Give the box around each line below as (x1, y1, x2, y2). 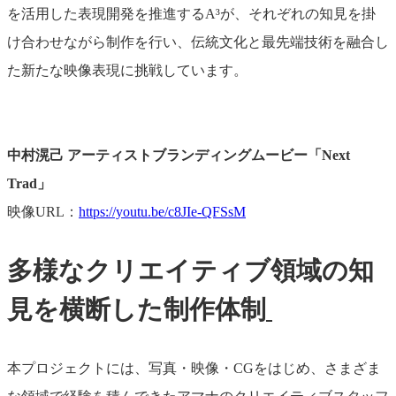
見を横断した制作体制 (7, 295, 266, 324)
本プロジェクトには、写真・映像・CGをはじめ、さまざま (7, 361, 381, 377)
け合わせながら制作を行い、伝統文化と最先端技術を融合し (7, 34, 389, 49)
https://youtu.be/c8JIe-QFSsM (79, 203, 246, 219)
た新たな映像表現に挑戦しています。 (7, 62, 247, 78)
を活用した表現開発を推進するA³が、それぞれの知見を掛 (7, 5, 376, 21)
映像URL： (7, 203, 79, 219)
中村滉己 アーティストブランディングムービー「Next (7, 147, 350, 163)
